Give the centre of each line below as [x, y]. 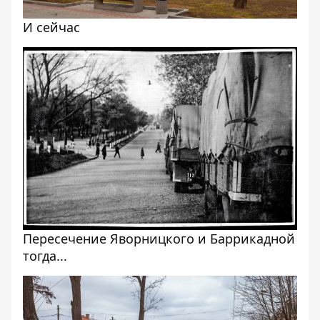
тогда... [45, 256]
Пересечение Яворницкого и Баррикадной [159, 239]
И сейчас [51, 27]
